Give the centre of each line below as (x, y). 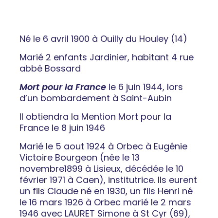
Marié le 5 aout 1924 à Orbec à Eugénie (103, 146)
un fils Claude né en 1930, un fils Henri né (106, 191)
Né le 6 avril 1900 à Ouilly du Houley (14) (103, 39)
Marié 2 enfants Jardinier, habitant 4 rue (107, 57)
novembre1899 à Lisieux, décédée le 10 (101, 169)
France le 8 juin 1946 (62, 128)
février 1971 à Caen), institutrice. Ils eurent (108, 180)
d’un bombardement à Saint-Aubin (96, 98)
